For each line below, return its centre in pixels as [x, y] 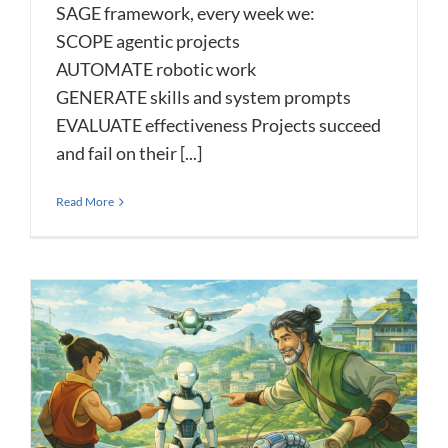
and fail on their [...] [129, 153]
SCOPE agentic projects [148, 41]
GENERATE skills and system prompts [203, 97]
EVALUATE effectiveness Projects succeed [218, 125]
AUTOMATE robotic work [156, 69]
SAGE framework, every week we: [185, 13]
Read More [85, 202]
